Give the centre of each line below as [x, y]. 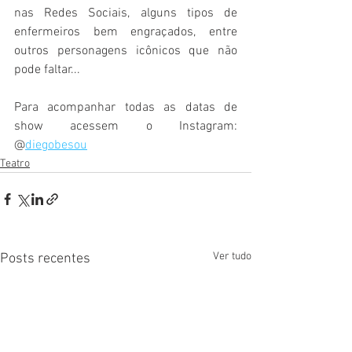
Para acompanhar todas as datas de [126, 108]
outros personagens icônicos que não [126, 51]
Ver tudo [232, 257]
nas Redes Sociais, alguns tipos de [126, 14]
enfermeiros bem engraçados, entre [126, 33]
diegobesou [56, 146]
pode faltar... [47, 70]
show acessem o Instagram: [126, 127]
